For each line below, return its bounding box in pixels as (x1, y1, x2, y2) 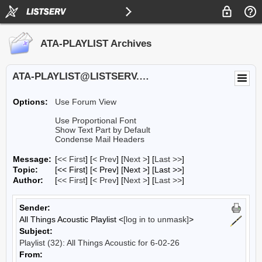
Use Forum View (55, 97, 116, 106)
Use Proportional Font (55, 116, 136, 125)
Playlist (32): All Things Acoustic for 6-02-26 (19, 238, 180, 247)
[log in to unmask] (123, 215, 189, 224)
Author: (13, 175, 43, 185)
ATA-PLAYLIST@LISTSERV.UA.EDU (139, 71, 149, 82)
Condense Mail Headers (55, 135, 144, 144)
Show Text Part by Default (55, 125, 150, 135)
